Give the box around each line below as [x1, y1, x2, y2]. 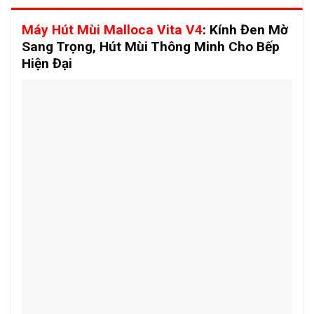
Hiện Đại [22, 55, 72, 72]
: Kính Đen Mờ [203, 22, 288, 39]
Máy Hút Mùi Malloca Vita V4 [22, 22, 203, 39]
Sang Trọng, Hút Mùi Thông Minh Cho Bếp [22, 39, 280, 55]
